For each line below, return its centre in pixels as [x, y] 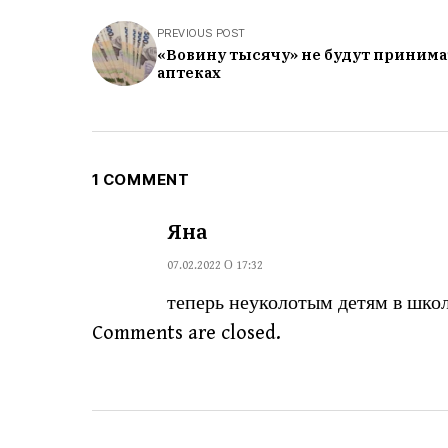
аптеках [189, 73]
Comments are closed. [186, 334]
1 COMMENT [141, 180]
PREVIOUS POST [201, 33]
